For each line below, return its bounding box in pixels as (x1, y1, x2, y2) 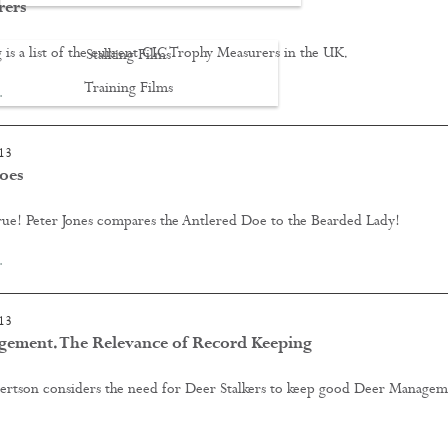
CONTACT (67, 115, 128, 127)
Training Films (83, 81, 173, 98)
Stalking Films (85, 48, 171, 65)
